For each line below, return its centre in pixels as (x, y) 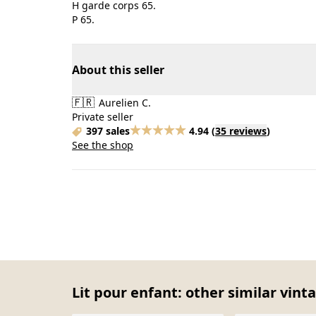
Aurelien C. (123, 103)
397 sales (108, 131)
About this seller (118, 70)
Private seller (103, 117)
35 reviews (241, 131)
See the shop (103, 145)
